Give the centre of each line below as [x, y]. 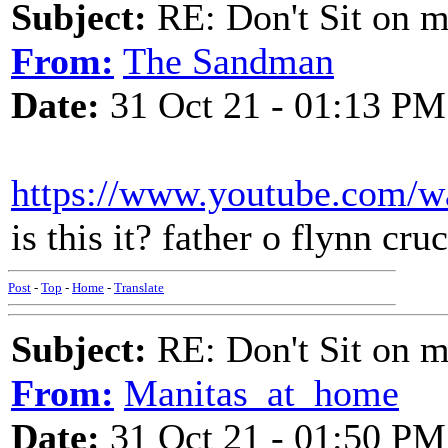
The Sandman [228, 61]
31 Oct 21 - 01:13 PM [273, 105]
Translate [139, 287]
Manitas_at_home [261, 393]
